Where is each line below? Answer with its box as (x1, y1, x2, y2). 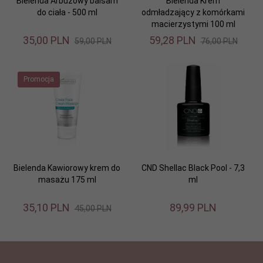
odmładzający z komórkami (141, 7, 245, 17)
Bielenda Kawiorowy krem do (14, 163, 120, 173)
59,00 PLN (74, 36, 112, 46)
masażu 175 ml (38, 174, 96, 184)
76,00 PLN (200, 36, 238, 46)
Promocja (23, 75, 54, 83)
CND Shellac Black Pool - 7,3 (141, 163, 245, 173)
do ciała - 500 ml (36, 7, 97, 17)
